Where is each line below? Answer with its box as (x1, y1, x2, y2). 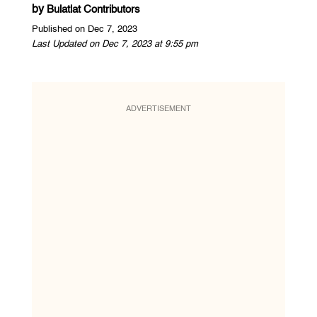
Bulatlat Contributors (46, 4, 140, 15)
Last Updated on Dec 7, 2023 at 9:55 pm (31, 39, 198, 49)
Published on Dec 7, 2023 (31, 24, 137, 34)
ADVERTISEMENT (125, 105, 191, 113)
